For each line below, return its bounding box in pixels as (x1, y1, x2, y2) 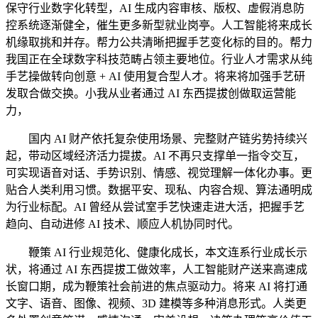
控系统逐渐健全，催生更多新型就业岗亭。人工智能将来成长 (6, 19, 312, 31)
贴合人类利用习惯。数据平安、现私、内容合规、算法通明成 (6, 184, 312, 196)
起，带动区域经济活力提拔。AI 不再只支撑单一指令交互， (6, 150, 305, 162)
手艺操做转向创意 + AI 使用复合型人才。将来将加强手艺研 (6, 70, 305, 82)
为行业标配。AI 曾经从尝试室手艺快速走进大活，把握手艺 (6, 201, 305, 213)
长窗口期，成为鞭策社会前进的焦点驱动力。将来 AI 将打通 (6, 280, 307, 292)
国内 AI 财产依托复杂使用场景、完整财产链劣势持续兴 (6, 133, 307, 145)
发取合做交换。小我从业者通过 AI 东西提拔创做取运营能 (6, 87, 296, 99)
